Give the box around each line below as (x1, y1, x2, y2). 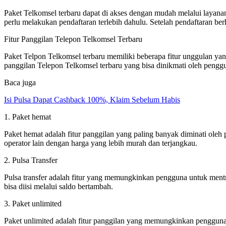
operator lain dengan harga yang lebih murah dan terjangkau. (4, 138, 197, 147)
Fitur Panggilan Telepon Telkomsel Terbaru (4, 34, 142, 43)
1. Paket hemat (4, 112, 51, 121)
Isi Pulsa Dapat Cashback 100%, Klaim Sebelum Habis (4, 95, 180, 104)
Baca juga (4, 78, 36, 87)
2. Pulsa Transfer (4, 155, 58, 164)
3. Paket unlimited (4, 199, 62, 208)
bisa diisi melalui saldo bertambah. (4, 182, 113, 191)
